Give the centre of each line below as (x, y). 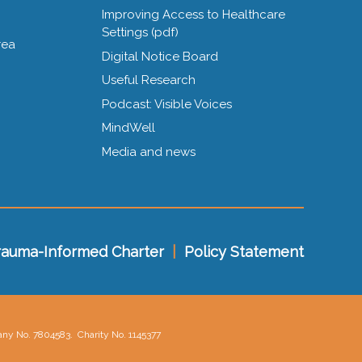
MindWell (128, 128)
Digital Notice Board (160, 56)
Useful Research (148, 80)
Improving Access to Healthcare (193, 15)
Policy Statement (244, 252)
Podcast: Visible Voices (166, 104)
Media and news (148, 152)
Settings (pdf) (140, 33)
